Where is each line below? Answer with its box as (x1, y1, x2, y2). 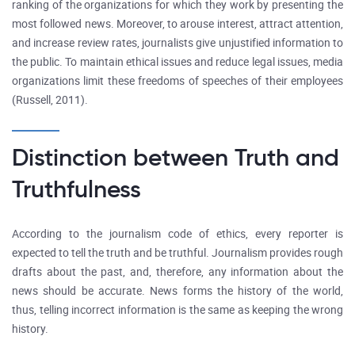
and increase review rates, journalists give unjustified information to (12, 36, 343, 50)
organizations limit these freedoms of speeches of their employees (12, 74, 343, 88)
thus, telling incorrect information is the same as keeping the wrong (12, 303, 343, 317)
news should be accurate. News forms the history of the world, (12, 284, 343, 298)
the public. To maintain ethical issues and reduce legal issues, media (12, 55, 343, 69)
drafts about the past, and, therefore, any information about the (12, 265, 343, 279)
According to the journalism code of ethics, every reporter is (12, 227, 343, 241)
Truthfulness (12, 174, 141, 204)
